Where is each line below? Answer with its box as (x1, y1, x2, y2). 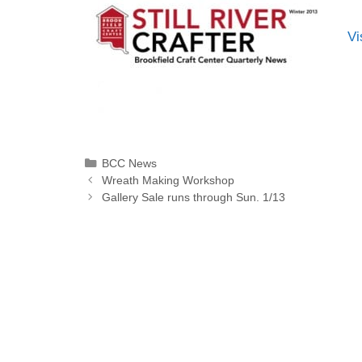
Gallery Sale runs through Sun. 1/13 (102, 191, 286, 204)
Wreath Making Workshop (102, 174, 235, 187)
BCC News (102, 157, 158, 170)
